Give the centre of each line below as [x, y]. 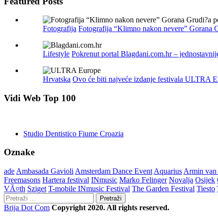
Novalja [181, 180]
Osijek [205, 180]
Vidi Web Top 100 [40, 98]
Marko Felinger [143, 180]
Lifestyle [56, 54]
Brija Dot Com [27, 208]
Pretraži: [16, 197]
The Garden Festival [163, 189]
